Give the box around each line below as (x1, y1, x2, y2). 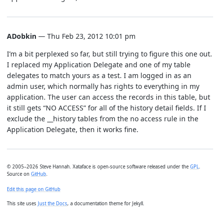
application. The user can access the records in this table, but (7, 92, 210, 102)
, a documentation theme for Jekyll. (67, 200, 144, 207)
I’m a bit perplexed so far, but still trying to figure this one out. (7, 49, 212, 58)
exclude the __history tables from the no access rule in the (7, 113, 198, 123)
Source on (7, 170, 31, 177)
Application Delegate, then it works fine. (7, 124, 138, 134)
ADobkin (7, 31, 36, 41)
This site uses (7, 200, 38, 207)
